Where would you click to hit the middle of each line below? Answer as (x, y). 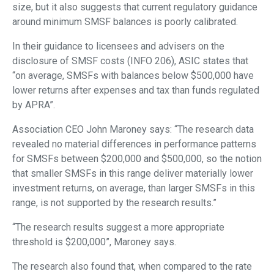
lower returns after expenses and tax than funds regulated (136, 91)
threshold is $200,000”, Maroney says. (94, 242)
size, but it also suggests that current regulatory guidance (135, 7)
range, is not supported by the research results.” (114, 203)
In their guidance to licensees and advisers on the (118, 46)
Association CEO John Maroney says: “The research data (133, 130)
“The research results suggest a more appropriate (118, 228)
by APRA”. (34, 105)
